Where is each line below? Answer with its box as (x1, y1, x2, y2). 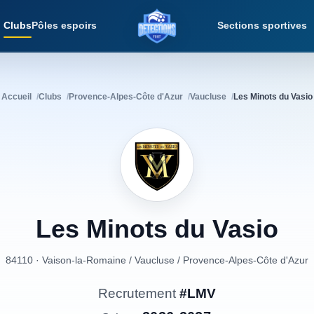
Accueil (1, 92, 32, 102)
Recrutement (98, 286, 179, 301)
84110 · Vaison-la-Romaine (6, 254, 126, 266)
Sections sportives (217, 20, 307, 31)
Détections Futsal (156, 25, 250, 38)
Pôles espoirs (32, 20, 97, 31)
